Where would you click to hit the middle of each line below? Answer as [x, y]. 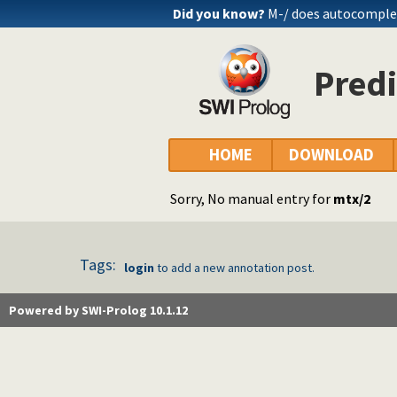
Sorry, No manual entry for [252, 199]
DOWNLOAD [331, 155]
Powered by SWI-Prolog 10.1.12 [98, 311]
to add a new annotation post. [234, 268]
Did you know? [219, 13]
